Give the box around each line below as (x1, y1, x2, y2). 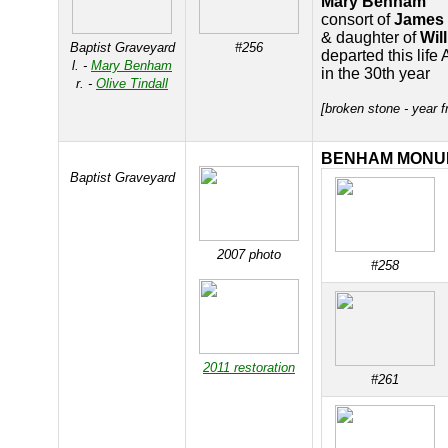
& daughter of (321, 29, 420, 46)
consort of (321, 11, 394, 28)
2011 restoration (203, 360, 295, 375)
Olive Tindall (96, 76, 168, 91)
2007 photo (217, 247, 281, 262)
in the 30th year (321, 65, 430, 82)
